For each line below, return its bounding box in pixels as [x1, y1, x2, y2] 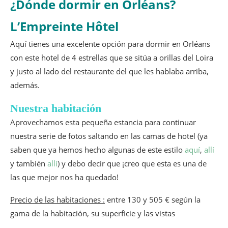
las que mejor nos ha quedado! [10, 172, 119, 183]
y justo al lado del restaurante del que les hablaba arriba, [10, 66, 209, 77]
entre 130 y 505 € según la [105, 194, 201, 205]
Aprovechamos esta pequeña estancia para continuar [10, 117, 196, 128]
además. [10, 80, 40, 91]
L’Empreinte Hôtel [10, 18, 119, 35]
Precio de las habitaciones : [10, 194, 105, 205]
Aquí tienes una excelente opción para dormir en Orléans [10, 39, 210, 49]
